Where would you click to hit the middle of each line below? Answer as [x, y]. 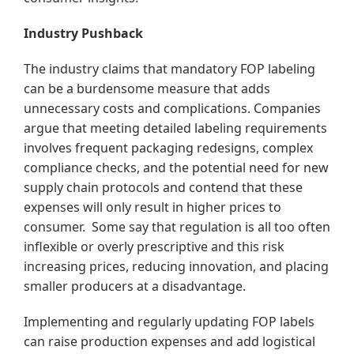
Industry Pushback [83, 34]
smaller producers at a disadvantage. [135, 286]
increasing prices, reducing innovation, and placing [176, 267]
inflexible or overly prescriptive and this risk [154, 247]
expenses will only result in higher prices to [153, 207]
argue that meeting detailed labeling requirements [175, 128]
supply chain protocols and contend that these [163, 188]
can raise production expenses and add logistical [169, 342]
